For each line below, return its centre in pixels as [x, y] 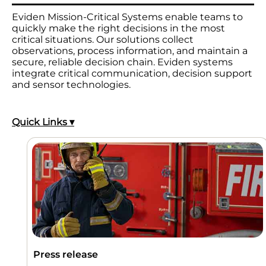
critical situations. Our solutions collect [103, 39]
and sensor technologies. [71, 84]
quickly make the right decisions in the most [118, 28]
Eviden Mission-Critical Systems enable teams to [127, 17]
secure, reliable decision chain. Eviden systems [122, 62]
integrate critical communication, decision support [132, 73]
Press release [66, 254]
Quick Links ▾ [43, 122]
